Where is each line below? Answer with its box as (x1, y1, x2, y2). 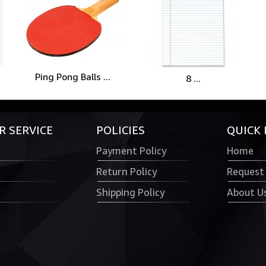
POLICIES (96, 123, 145, 137)
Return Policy (96, 166, 157, 178)
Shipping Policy (96, 186, 164, 198)
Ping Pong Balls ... (35, 71, 111, 83)
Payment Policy (96, 145, 166, 157)
